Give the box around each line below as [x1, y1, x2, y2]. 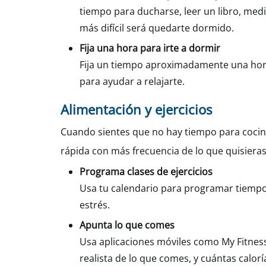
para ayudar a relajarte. [80, 75, 185, 88]
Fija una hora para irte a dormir [80, 42, 220, 55]
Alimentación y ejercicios [61, 100, 212, 118]
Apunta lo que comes [80, 218, 175, 232]
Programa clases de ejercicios [80, 165, 213, 178]
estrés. [80, 198, 110, 211]
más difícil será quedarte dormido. [80, 21, 234, 34]
